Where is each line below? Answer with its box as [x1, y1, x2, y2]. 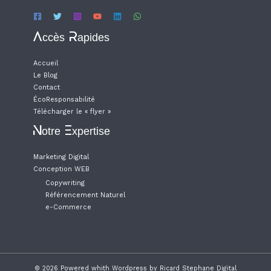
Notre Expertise [33, 126, 110, 137]
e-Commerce [45, 203, 91, 211]
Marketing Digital [33, 152, 89, 161]
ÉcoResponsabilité [33, 95, 95, 103]
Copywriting [45, 178, 85, 187]
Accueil [33, 59, 58, 67]
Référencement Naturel [45, 191, 125, 199]
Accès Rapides [33, 32, 109, 44]
